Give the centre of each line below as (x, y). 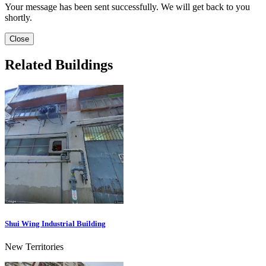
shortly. (18, 18)
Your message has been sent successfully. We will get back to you (127, 7)
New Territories (34, 247)
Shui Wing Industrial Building (55, 224)
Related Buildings (59, 65)
